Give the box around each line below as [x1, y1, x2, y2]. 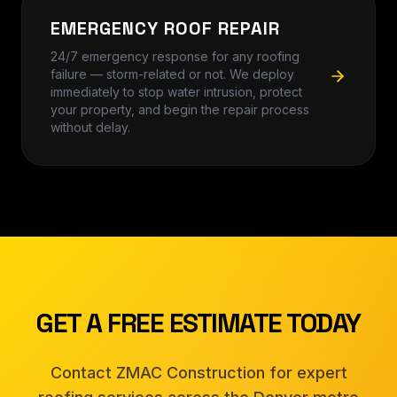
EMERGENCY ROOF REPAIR [51, 16, 280, 40]
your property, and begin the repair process [51, 101, 309, 117]
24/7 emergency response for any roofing [51, 48, 300, 64]
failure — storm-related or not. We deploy [51, 66, 294, 82]
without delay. [51, 119, 130, 135]
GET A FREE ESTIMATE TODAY [36, 305, 361, 340]
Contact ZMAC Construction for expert [50, 362, 347, 382]
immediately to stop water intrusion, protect [51, 83, 302, 99]
